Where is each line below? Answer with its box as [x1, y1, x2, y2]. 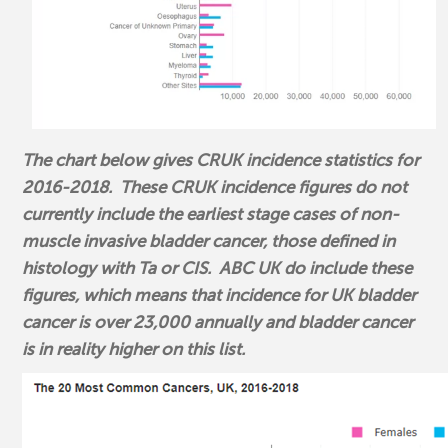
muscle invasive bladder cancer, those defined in [22, 232, 396, 252]
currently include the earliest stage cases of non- [22, 205, 400, 225]
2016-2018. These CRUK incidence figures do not [22, 178, 408, 198]
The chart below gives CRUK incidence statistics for [22, 151, 420, 171]
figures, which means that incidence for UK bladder [22, 286, 417, 306]
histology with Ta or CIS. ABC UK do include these [22, 259, 413, 279]
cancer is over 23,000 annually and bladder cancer [22, 313, 414, 333]
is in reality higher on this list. [22, 340, 254, 360]
